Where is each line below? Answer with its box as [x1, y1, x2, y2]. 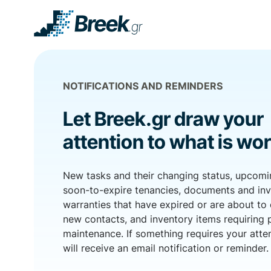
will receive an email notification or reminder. [63, 241, 269, 254]
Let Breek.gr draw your [63, 106, 264, 131]
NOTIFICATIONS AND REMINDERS [63, 79, 223, 92]
